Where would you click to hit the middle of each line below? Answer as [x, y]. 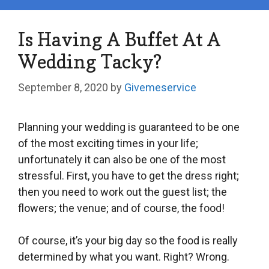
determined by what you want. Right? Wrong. [124, 256]
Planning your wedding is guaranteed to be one [129, 127]
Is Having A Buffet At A [119, 39]
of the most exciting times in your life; [108, 143]
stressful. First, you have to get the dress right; [128, 175]
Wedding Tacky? [90, 61]
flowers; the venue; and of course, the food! [121, 208]
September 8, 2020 [63, 87]
